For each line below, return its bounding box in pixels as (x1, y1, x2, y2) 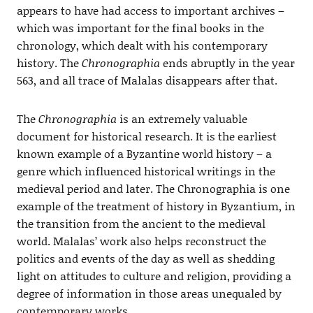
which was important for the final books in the (16, 19, 264, 36)
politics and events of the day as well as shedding (16, 249, 275, 266)
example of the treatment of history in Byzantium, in (16, 197, 296, 214)
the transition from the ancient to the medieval (16, 214, 265, 231)
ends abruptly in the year (159, 54, 295, 71)
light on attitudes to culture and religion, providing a (16, 267, 291, 284)
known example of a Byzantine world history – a (16, 145, 272, 161)
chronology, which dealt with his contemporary (16, 36, 268, 53)
